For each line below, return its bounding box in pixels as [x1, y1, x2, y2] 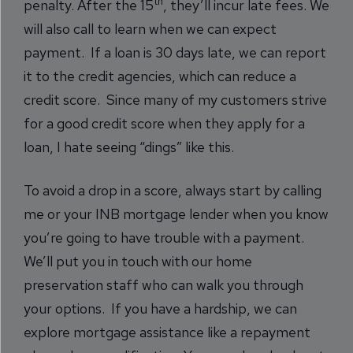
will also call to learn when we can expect [24, 19, 277, 38]
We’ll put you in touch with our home [24, 251, 252, 270]
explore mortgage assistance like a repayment [24, 322, 310, 341]
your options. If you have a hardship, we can [24, 299, 297, 318]
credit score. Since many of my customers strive [24, 90, 327, 109]
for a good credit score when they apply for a [24, 113, 305, 132]
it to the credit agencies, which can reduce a [24, 66, 296, 85]
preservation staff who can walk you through [24, 275, 303, 294]
